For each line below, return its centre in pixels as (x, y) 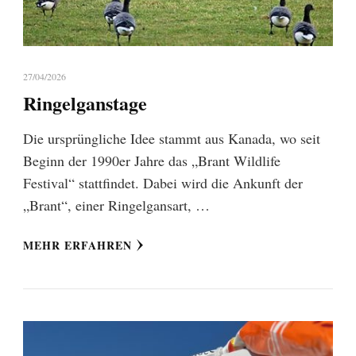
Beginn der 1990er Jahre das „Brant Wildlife (152, 160)
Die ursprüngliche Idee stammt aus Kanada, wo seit (172, 138)
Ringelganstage (85, 103)
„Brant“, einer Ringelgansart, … (116, 205)
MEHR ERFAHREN (77, 245)
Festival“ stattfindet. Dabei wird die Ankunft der (163, 182)
